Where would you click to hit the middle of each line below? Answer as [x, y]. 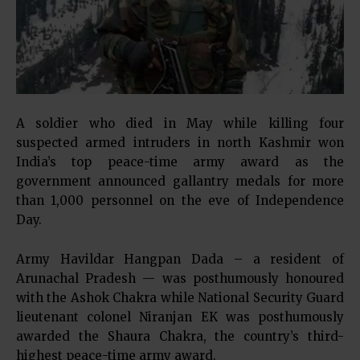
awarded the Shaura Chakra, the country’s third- [180, 337]
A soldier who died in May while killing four [180, 124]
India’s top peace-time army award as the [180, 162]
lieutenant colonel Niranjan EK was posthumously [180, 317]
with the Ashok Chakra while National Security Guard [180, 298]
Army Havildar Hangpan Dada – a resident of [180, 260]
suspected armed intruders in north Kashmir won [180, 143]
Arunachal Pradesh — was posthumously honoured [180, 279]
